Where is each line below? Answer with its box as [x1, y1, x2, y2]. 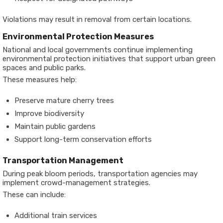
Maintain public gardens [14, 122, 96, 131]
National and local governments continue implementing [2, 45, 193, 54]
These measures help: [2, 75, 77, 84]
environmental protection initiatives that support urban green [2, 54, 216, 63]
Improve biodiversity [14, 109, 84, 118]
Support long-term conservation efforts [14, 135, 152, 144]
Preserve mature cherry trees [14, 96, 114, 105]
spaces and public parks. [2, 63, 86, 72]
